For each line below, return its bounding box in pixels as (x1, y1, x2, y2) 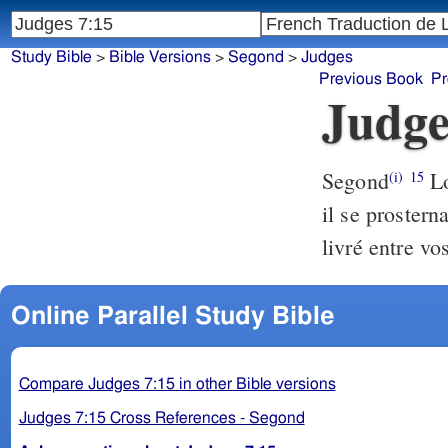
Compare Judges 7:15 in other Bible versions (18, 375, 336, 392)
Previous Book (319, 71, 424, 88)
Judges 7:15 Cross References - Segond (18, 409, 305, 426)
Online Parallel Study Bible (10, 303, 335, 329)
